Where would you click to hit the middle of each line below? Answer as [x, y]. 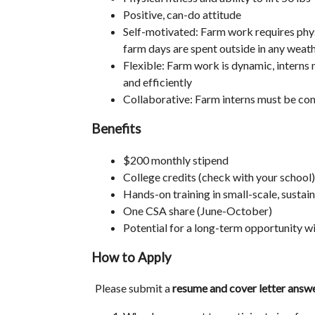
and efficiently [157, 82]
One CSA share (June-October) [198, 210]
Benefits [116, 128]
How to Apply [131, 257]
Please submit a [134, 288]
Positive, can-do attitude [182, 14]
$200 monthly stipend [176, 160]
